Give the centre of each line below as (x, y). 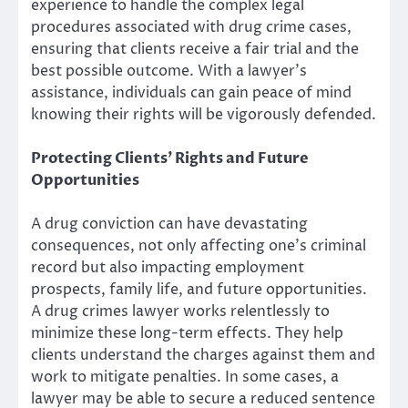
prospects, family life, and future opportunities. (199, 290)
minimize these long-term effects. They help (187, 334)
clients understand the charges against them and (203, 356)
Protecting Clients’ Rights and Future (170, 159)
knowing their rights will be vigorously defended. (204, 115)
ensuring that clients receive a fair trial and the (195, 50)
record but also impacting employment (168, 268)
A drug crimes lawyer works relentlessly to (180, 312)
